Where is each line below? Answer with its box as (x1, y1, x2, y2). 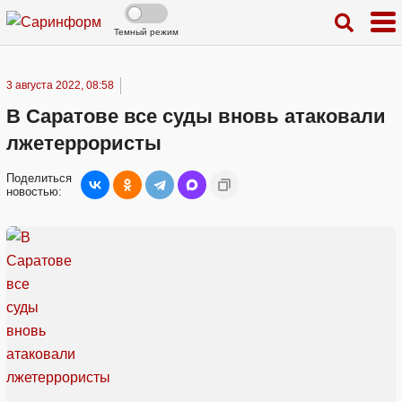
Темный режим (114, 27, 179, 37)
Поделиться (6, 171, 72, 185)
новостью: (6, 185, 62, 198)
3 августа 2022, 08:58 (6, 79, 114, 92)
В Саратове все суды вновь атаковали (6, 105, 386, 127)
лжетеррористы (6, 132, 162, 154)
